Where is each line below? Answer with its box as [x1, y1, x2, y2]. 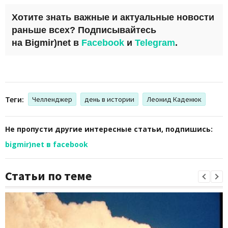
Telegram [135, 37, 175, 48]
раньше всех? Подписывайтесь [12, 24, 156, 35]
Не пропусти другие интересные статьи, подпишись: [5, 124, 213, 134]
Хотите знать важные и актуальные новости [12, 12, 214, 22]
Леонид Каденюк [147, 94, 202, 104]
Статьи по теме [5, 167, 92, 184]
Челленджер [32, 94, 72, 104]
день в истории [84, 94, 134, 104]
